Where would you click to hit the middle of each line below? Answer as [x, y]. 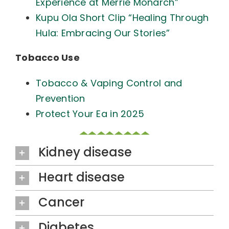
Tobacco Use [47, 58]
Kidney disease [85, 152]
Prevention [60, 98]
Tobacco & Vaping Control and [109, 83]
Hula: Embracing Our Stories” [103, 33]
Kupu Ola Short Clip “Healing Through [122, 18]
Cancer [61, 202]
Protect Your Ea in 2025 [90, 114]
